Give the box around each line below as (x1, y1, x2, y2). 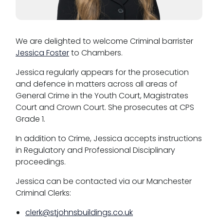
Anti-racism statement (25, 68, 124, 80)
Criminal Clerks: (16, 187, 71, 199)
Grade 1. (16, 113, 45, 125)
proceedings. (16, 156, 66, 167)
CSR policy (25, 7, 71, 19)
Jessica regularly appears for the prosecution (16, 66, 189, 78)
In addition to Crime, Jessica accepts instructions (16, 132, 202, 144)
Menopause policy (25, 109, 105, 121)
